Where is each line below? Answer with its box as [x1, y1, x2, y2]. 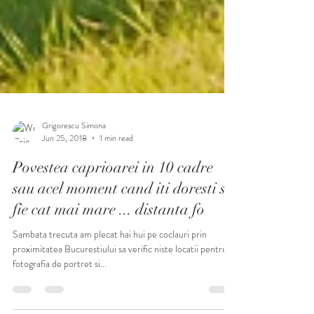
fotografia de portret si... [13, 299, 107, 313]
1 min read [100, 174, 133, 186]
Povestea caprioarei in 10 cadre [13, 200, 213, 219]
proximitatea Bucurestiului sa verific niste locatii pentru [13, 284, 200, 298]
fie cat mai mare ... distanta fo [13, 242, 205, 261]
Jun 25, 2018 [42, 174, 87, 186]
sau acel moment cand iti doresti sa [13, 221, 234, 240]
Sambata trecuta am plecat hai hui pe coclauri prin [13, 269, 207, 283]
